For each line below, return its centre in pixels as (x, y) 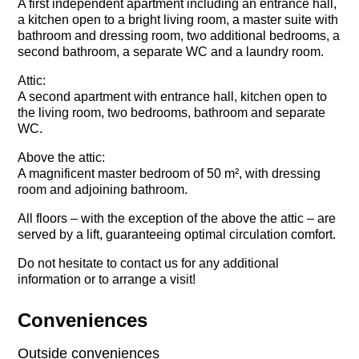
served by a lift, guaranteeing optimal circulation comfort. (177, 234)
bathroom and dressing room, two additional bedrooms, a (179, 35)
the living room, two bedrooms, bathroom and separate (172, 112)
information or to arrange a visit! (107, 279)
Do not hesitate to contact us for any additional (149, 263)
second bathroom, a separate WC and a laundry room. (171, 51)
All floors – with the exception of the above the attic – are (177, 218)
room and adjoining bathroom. (103, 189)
